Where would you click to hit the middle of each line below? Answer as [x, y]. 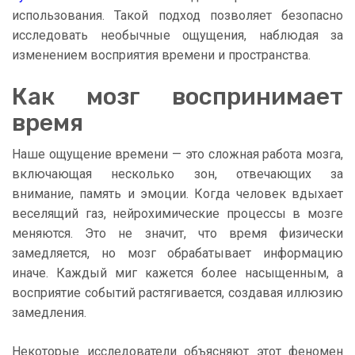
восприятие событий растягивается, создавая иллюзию [177, 293]
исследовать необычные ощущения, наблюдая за [177, 36]
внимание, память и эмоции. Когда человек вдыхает [177, 194]
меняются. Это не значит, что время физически [177, 234]
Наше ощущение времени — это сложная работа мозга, [177, 155]
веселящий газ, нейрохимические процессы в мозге [177, 214]
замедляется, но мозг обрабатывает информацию [177, 254]
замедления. [49, 313]
